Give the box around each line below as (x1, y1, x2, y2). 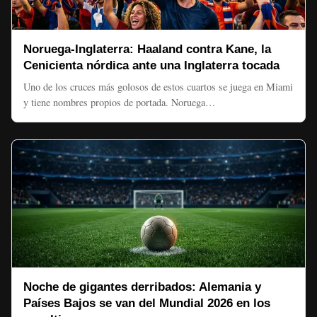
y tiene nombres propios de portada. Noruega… (23, 96, 215, 109)
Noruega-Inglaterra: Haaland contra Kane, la (23, 42, 271, 56)
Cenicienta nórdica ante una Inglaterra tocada (23, 59, 279, 72)
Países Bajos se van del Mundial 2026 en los (23, 296, 270, 310)
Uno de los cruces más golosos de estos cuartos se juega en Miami (23, 80, 293, 93)
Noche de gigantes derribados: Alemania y (23, 280, 261, 294)
